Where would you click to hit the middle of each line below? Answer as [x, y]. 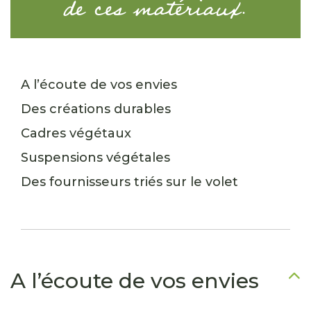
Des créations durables [96, 109]
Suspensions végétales [95, 158]
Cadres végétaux [76, 133]
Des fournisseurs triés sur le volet [129, 182]
